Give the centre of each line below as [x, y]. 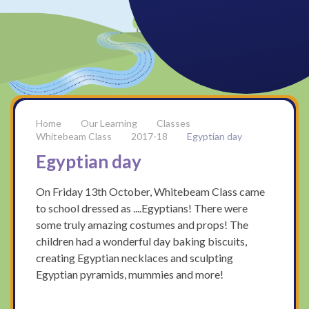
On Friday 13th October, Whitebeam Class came [151, 192]
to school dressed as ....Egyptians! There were [142, 208]
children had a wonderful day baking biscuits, [142, 241]
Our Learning [109, 123]
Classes [174, 123]
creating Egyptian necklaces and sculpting [135, 258]
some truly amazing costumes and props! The [142, 225]
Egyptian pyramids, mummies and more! [130, 275]
